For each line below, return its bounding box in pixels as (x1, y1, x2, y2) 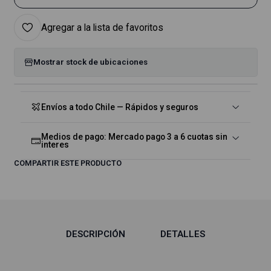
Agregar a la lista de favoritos (41, 21, 163, 33)
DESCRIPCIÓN (65, 228, 125, 240)
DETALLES (160, 228, 206, 240)
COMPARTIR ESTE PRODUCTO (13, 158, 122, 168)
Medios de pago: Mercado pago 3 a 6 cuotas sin (41, 131, 227, 142)
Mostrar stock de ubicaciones (33, 57, 148, 67)
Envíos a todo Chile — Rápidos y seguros (41, 102, 198, 112)
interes (41, 139, 69, 149)
